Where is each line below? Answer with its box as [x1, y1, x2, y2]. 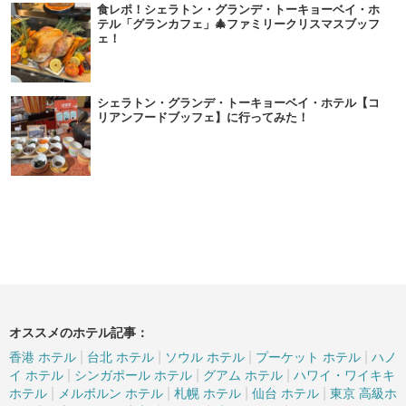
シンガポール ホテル [74, 368, 192, 383]
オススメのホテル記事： [9, 325, 149, 341]
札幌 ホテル [174, 386, 241, 401]
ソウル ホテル [165, 350, 245, 365]
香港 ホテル [9, 350, 76, 365]
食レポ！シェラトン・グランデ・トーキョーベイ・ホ [97, 3, 380, 17]
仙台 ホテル [252, 386, 319, 401]
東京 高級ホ [330, 386, 397, 401]
